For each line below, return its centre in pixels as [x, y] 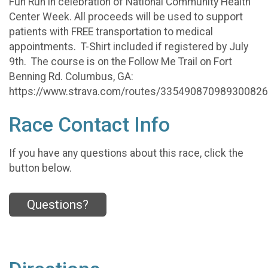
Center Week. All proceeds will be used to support [126, 16]
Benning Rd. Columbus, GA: [71, 76]
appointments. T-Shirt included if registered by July [129, 46]
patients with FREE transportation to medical [111, 31]
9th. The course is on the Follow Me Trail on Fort [121, 61]
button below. [40, 168]
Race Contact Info [89, 124]
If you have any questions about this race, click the [126, 153]
